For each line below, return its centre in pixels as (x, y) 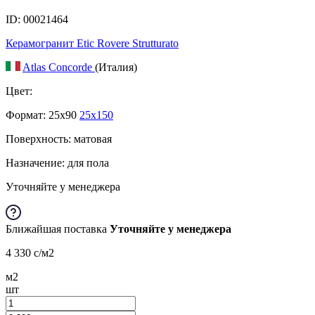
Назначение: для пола (57, 162)
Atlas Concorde (59, 67)
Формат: (26, 115)
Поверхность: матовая (59, 139)
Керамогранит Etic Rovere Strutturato (92, 43)
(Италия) (116, 67)
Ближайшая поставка (58, 229)
